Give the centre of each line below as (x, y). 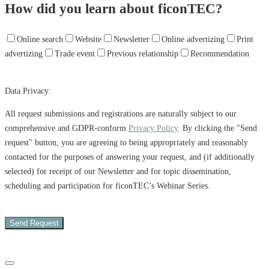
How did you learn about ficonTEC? (114, 9)
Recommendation (220, 54)
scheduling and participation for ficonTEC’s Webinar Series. (107, 186)
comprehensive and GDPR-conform (67, 128)
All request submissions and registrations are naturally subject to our (121, 114)
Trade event (75, 54)
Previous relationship (143, 54)
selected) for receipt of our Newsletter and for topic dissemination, (118, 172)
